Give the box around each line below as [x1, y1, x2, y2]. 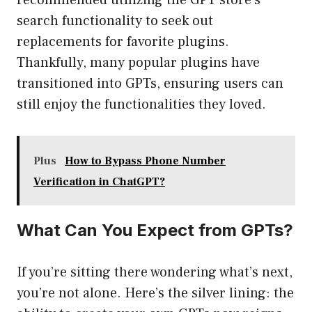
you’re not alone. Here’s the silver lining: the [17, 284, 294, 303]
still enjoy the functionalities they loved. [17, 95, 266, 114]
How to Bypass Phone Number [65, 154, 226, 169]
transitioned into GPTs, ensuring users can [17, 75, 283, 93]
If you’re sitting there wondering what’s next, [17, 263, 292, 282]
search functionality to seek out [17, 12, 213, 31]
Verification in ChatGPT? [33, 175, 165, 189]
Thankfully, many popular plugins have [17, 54, 260, 72]
